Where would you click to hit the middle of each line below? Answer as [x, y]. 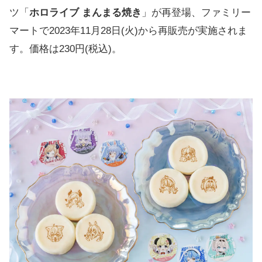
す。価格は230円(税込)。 [65, 49]
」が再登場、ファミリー [196, 13]
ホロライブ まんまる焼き [85, 13]
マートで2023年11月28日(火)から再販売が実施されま [128, 31]
